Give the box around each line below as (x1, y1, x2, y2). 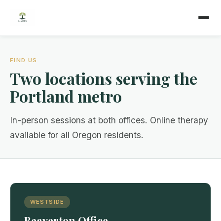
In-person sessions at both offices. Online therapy (10, 115, 208, 126)
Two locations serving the (10, 68, 197, 89)
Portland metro (10, 85, 122, 107)
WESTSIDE (30, 198, 64, 206)
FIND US (10, 57, 37, 64)
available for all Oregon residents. (10, 130, 144, 141)
